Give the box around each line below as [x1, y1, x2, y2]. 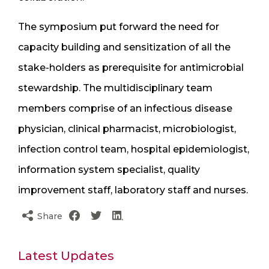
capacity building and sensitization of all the [18, 41, 231, 53]
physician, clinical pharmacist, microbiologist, [18, 122, 236, 134]
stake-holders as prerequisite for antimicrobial [18, 61, 244, 73]
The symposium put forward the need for [18, 20, 219, 32]
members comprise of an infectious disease [18, 102, 232, 114]
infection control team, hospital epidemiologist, [18, 143, 249, 155]
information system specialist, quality [18, 163, 200, 175]
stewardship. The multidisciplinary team [18, 82, 213, 94]
